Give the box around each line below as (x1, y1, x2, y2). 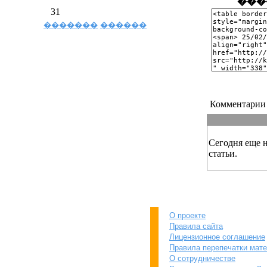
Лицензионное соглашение (169, 232, 265, 241)
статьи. (209, 148, 237, 159)
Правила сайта (169, 222, 223, 231)
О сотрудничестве (169, 254, 235, 263)
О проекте (169, 211, 206, 220)
